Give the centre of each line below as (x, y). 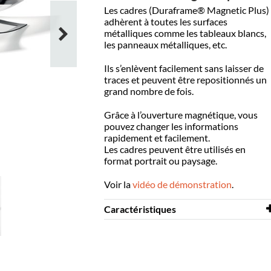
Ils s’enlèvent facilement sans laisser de (184, 68)
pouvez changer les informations (171, 126)
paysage (198, 161)
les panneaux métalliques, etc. (165, 44)
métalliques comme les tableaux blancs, (185, 33)
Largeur (123, 234)
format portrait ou (142, 161)
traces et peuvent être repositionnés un (185, 80)
